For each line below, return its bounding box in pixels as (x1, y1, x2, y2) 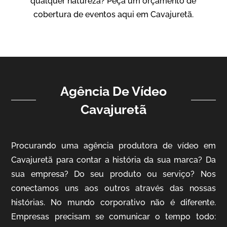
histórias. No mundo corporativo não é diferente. (11, 197, 216, 207)
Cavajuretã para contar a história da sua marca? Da (11, 155, 216, 165)
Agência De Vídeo (60, 83, 167, 99)
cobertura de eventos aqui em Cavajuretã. (33, 9, 194, 19)
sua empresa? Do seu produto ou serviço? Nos (11, 169, 216, 179)
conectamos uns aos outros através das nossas (11, 183, 216, 193)
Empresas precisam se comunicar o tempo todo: (11, 211, 216, 221)
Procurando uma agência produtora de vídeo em (11, 140, 216, 150)
